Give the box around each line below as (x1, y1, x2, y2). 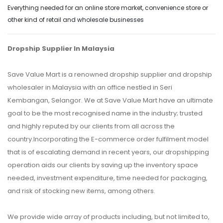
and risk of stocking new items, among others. (7, 186, 155, 196)
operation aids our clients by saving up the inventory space (7, 160, 198, 170)
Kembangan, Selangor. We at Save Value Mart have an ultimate (7, 96, 213, 106)
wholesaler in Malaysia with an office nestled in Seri (7, 83, 172, 93)
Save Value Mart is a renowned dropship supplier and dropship (7, 70, 212, 80)
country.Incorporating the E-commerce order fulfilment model (7, 134, 209, 144)
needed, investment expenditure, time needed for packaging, (7, 173, 208, 183)
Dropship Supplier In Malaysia (7, 44, 114, 54)
